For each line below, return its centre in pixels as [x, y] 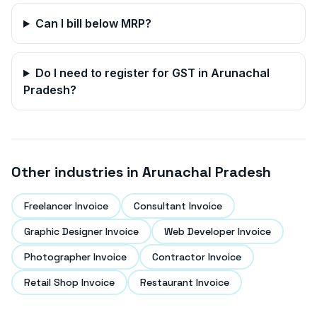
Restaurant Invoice [185, 282]
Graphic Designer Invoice [81, 231]
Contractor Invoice [197, 257]
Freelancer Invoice [66, 206]
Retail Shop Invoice [69, 282]
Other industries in [77, 172]
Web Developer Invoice [218, 231]
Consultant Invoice [178, 206]
